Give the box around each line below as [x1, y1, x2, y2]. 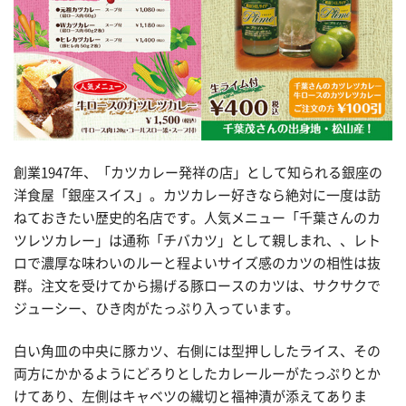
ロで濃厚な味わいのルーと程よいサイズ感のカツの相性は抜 [14, 256, 381, 270]
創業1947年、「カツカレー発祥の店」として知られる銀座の [14, 165, 382, 179]
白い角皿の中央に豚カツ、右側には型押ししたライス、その [14, 344, 381, 359]
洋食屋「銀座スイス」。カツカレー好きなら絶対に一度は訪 [14, 188, 381, 202]
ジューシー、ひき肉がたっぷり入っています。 [14, 301, 299, 315]
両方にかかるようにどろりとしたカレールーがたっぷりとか [14, 367, 381, 382]
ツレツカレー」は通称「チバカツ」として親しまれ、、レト [14, 233, 381, 247]
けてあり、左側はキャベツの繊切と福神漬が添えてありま [14, 390, 367, 404]
